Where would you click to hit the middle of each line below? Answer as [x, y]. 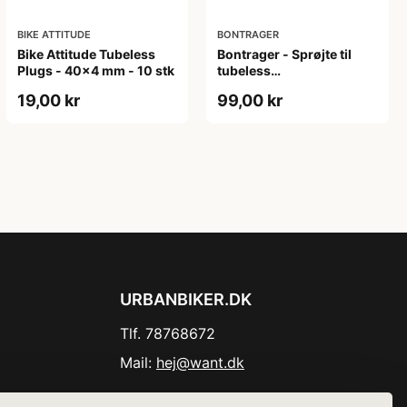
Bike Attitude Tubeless [86, 54]
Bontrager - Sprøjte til [285, 54]
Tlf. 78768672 [168, 333]
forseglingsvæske [274, 86]
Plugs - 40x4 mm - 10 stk [95, 70]
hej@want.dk [200, 362]
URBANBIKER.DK [186, 299]
